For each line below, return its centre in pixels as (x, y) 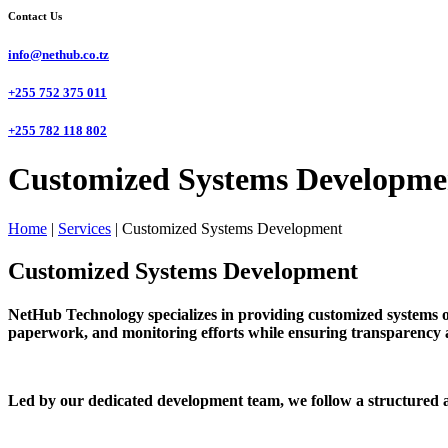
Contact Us (35, 15)
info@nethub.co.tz (58, 54)
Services (84, 228)
